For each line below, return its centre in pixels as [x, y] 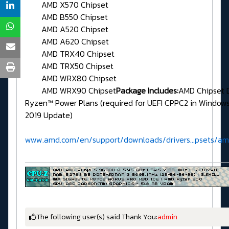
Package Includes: [147, 90]
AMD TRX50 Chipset [69, 66]
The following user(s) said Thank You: [97, 217]
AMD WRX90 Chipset [71, 90]
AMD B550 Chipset [66, 17]
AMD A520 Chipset [67, 29]
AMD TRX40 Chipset [70, 53]
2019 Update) [49, 115]
